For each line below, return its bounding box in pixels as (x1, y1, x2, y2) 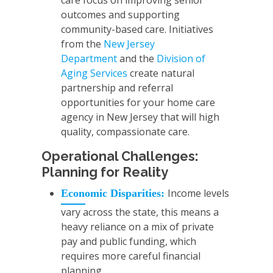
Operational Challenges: (41, 149, 198, 165)
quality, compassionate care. (61, 125, 190, 139)
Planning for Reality (41, 165, 168, 180)
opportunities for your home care (61, 96, 215, 110)
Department (61, 52, 117, 66)
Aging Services (61, 66, 127, 80)
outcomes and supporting (61, 8, 180, 22)
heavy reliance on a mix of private (61, 220, 214, 234)
